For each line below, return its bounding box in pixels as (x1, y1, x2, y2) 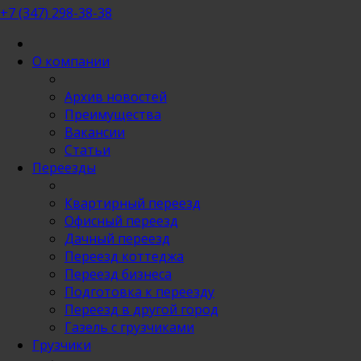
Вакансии (64, 123, 125, 141)
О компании (32, 52, 110, 70)
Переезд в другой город (64, 301, 218, 318)
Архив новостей (64, 88, 167, 106)
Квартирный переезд (64, 194, 201, 212)
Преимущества (64, 106, 161, 123)
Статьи (64, 141, 110, 159)
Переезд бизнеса (64, 265, 172, 283)
